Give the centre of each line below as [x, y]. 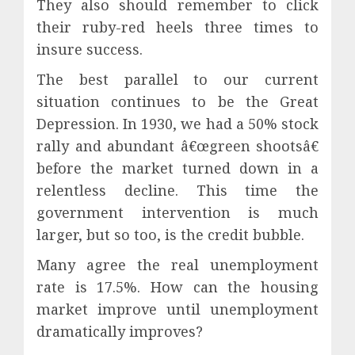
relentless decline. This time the [177, 190]
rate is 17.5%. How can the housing [177, 286]
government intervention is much [177, 212]
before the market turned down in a [177, 168]
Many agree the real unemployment [177, 264]
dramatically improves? [120, 331]
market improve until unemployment [177, 309]
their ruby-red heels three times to [177, 27]
